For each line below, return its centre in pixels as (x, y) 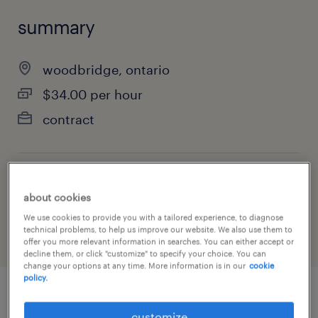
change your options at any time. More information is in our (135, 265)
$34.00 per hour (93, 94)
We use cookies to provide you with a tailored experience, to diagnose (154, 217)
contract (68, 119)
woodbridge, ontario (106, 70)
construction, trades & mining (110, 207)
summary (56, 27)
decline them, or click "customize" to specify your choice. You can (145, 253)
